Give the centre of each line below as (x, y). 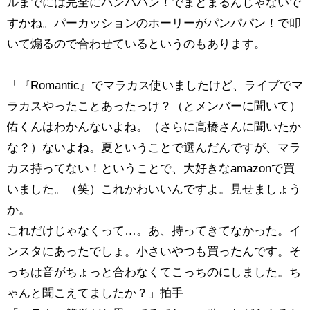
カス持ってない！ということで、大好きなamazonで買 (151, 169)
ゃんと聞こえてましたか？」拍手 (95, 293)
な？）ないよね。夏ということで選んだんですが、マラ (154, 148)
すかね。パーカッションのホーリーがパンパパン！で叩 (154, 24)
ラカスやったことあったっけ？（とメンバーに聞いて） (154, 107)
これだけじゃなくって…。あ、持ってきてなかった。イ (154, 231)
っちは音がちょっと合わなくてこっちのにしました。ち (154, 273)
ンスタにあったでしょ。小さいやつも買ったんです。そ (154, 252)
